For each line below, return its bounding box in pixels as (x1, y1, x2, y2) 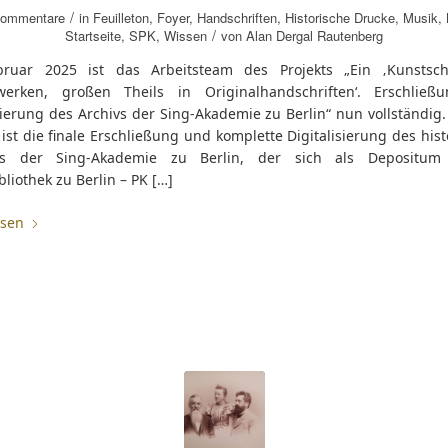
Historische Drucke (285, 8, 395, 27)
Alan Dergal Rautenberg (246, 26, 383, 45)
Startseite (65, 26, 121, 45)
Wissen (164, 26, 207, 45)
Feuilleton (93, 8, 149, 27)
